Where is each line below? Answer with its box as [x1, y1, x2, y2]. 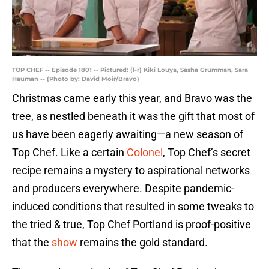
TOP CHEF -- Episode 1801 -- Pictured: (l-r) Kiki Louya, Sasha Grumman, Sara [12, 66, 248, 74]
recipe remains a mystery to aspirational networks [12, 164, 250, 177]
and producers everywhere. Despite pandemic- [12, 182, 234, 195]
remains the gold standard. [77, 236, 208, 249]
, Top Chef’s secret [163, 146, 250, 159]
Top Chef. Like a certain [12, 146, 127, 159]
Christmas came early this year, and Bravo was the [12, 92, 252, 105]
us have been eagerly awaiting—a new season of [12, 128, 243, 141]
